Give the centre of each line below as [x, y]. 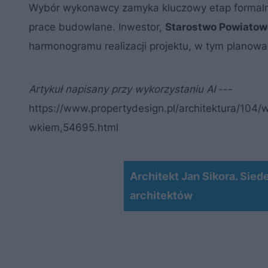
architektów [161, 195]
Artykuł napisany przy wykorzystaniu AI [122, 89]
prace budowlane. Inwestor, [97, 27]
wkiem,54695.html [74, 127]
